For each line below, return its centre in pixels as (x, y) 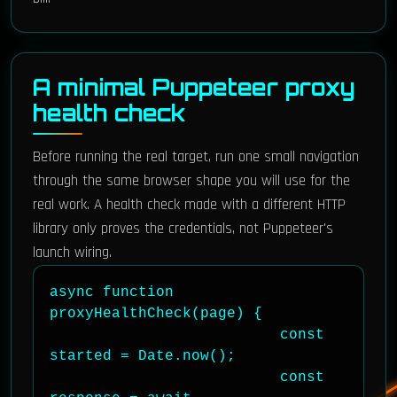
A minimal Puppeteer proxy (194, 87)
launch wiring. (72, 253)
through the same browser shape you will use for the (191, 181)
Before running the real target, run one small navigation (196, 157)
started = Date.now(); (143, 356)
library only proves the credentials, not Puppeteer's (183, 229)
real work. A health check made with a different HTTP (189, 205)
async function (112, 292)
